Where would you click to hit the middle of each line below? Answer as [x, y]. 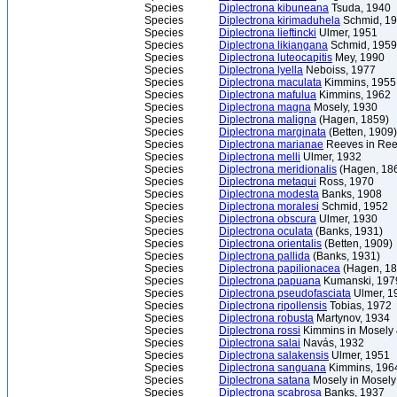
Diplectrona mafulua [268, 95]
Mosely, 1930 [344, 107]
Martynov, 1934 [352, 318]
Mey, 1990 [358, 58]
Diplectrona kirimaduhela [280, 20]
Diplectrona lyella [261, 70]
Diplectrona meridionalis [278, 169]
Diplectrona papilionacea [280, 269]
